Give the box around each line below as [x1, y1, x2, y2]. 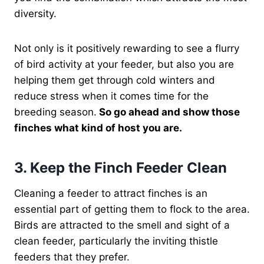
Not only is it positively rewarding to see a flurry [14, 42, 239, 54]
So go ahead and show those [97, 105, 240, 118]
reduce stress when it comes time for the [14, 90, 209, 102]
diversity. [14, 7, 60, 19]
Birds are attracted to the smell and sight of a [14, 219, 230, 231]
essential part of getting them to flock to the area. [14, 203, 250, 215]
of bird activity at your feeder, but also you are [14, 58, 234, 70]
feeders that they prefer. [14, 250, 130, 263]
